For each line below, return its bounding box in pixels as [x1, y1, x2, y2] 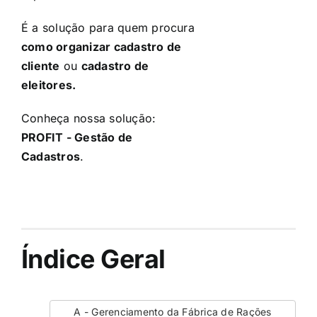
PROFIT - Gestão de [21, 130, 133, 145]
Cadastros [21, 149, 81, 164]
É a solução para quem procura [21, 21, 195, 35]
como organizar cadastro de [21, 40, 182, 54]
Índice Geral [21, 243, 166, 275]
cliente [21, 59, 60, 74]
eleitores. [21, 78, 76, 93]
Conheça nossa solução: [21, 111, 156, 126]
